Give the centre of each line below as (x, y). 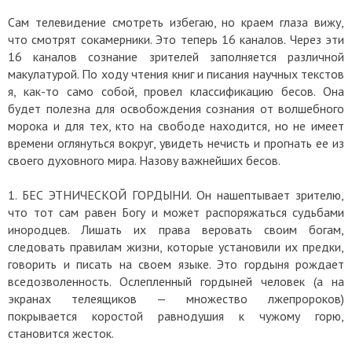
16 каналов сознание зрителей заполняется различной (176, 56)
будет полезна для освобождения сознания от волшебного (176, 108)
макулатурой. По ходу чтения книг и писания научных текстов (176, 73)
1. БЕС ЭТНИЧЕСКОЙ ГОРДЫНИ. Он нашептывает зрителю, (176, 194)
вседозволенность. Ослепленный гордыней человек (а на (176, 281)
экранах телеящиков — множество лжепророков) (176, 298)
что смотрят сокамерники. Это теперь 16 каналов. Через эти (176, 39)
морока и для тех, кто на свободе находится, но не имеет (176, 125)
